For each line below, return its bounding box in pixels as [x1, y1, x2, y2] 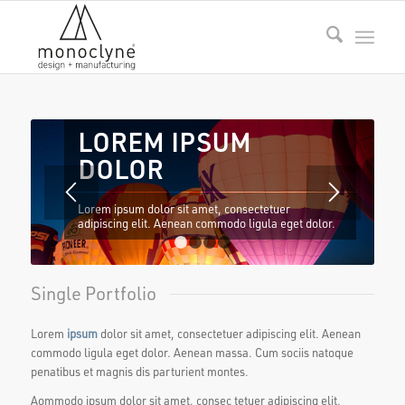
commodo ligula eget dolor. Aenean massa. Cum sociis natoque [30, 344, 353, 360]
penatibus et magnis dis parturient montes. [30, 363, 249, 379]
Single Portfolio [30, 281, 156, 305]
